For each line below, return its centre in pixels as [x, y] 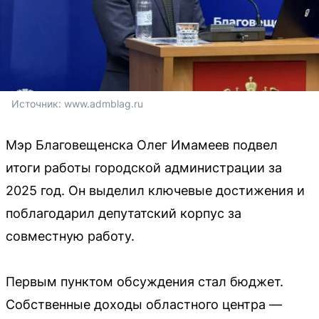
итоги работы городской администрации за [144, 168]
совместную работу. [70, 236]
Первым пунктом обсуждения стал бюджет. [145, 282]
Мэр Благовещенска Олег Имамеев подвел [142, 145]
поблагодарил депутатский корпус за [124, 213]
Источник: [38, 104]
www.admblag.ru [104, 104]
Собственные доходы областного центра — [144, 304]
